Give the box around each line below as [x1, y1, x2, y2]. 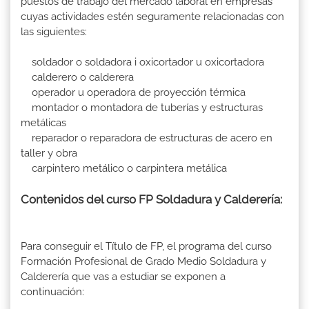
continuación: [21, 286, 95, 299]
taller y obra [21, 147, 77, 160]
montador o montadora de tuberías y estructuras [21, 101, 263, 114]
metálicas [21, 117, 66, 130]
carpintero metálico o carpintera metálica [21, 162, 238, 175]
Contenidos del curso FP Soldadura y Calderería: [21, 192, 288, 207]
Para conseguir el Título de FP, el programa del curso [21, 240, 275, 253]
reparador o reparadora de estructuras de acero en [21, 132, 272, 145]
